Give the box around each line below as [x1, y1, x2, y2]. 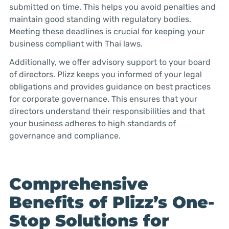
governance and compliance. [9, 131, 121, 141]
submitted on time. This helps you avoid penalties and [9, 2, 216, 12]
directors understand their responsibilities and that [9, 106, 205, 117]
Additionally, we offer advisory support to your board [9, 57, 211, 67]
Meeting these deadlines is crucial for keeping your [9, 26, 204, 36]
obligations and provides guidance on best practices [9, 82, 211, 92]
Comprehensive [9, 174, 148, 194]
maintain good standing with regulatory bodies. [9, 14, 191, 24]
